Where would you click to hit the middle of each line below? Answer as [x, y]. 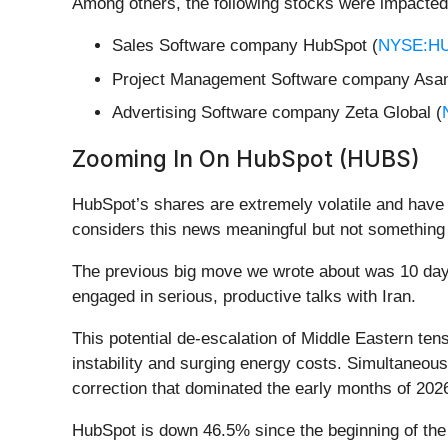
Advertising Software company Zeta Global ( [277, 113]
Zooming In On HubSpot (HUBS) [246, 159]
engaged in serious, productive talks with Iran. [246, 297]
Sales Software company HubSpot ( [245, 46]
